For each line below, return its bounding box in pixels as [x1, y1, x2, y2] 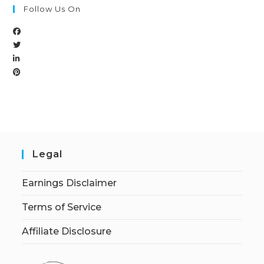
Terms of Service [22, 202, 102, 213]
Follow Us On [24, 4, 81, 14]
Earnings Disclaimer [22, 177, 117, 189]
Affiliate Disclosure [22, 226, 112, 237]
